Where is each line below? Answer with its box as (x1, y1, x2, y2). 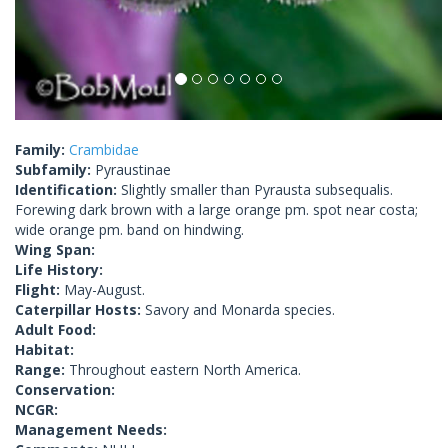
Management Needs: (15, 420, 167, 440)
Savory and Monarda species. (145, 300, 335, 320)
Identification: (15, 180, 121, 200)
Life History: (15, 260, 103, 280)
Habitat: (15, 340, 74, 360)
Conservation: (15, 380, 115, 400)
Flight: (15, 280, 64, 300)
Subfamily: (15, 160, 95, 180)
